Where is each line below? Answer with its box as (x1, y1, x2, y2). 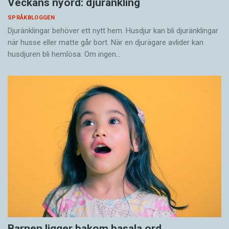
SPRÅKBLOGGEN (8, 14, 55, 21)
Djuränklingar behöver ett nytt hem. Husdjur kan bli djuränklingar (8, 26, 218, 36)
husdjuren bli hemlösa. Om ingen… (8, 50, 121, 59)
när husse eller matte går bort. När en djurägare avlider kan (8, 38, 203, 48)
